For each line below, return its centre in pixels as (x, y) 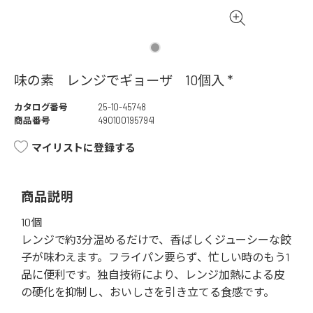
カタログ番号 (41, 107)
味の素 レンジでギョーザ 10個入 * (123, 80)
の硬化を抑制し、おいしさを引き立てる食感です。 (148, 292)
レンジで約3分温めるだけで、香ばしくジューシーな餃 (156, 240)
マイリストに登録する (83, 148)
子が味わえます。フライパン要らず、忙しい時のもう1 (155, 257)
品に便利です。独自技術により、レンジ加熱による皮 (153, 275)
